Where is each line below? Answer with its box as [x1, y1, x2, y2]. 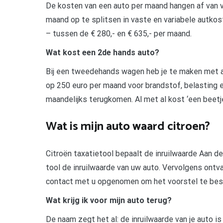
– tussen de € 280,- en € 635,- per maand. [46, 29, 192, 39]
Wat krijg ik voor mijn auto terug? [46, 196, 172, 206]
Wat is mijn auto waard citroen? [46, 117, 210, 137]
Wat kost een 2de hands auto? [46, 48, 159, 58]
